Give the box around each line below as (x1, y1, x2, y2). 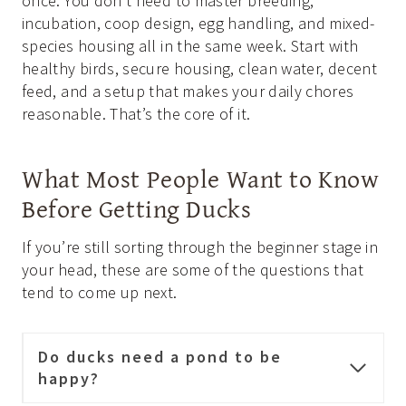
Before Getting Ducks (22, 189, 252, 227)
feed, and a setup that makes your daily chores (22, 81, 354, 102)
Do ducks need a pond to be (38, 346, 282, 368)
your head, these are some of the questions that (22, 259, 363, 281)
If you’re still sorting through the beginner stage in (22, 237, 379, 258)
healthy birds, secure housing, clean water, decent (22, 58, 377, 80)
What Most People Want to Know (22, 159, 380, 198)
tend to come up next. (22, 282, 178, 304)
